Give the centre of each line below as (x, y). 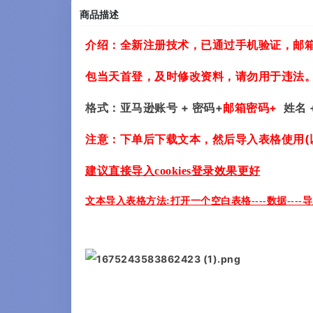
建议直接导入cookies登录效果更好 (173, 171)
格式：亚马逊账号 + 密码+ (154, 108)
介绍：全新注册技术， (143, 45)
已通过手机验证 (241, 45)
